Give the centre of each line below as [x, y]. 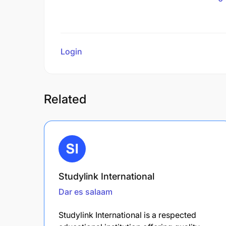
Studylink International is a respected [127, 215]
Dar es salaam [86, 191]
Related [65, 99]
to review [102, 51]
